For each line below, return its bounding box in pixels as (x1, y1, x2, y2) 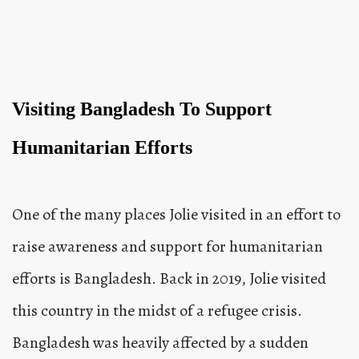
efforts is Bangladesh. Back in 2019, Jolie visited (12, 268, 326, 290)
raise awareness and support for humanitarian (12, 236, 323, 258)
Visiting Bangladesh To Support (12, 99, 272, 120)
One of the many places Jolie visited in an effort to (12, 204, 341, 226)
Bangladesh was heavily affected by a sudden (12, 332, 309, 354)
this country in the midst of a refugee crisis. (12, 300, 302, 322)
